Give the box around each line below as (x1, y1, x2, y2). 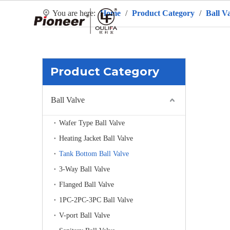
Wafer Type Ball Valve (59, 119, 125, 127)
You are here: (52, 9, 95, 17)
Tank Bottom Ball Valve (59, 150, 129, 158)
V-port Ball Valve (59, 212, 110, 219)
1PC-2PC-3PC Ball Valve (59, 196, 133, 204)
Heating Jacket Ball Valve (59, 135, 133, 142)
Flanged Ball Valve (59, 181, 114, 188)
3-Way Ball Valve (59, 165, 110, 173)
